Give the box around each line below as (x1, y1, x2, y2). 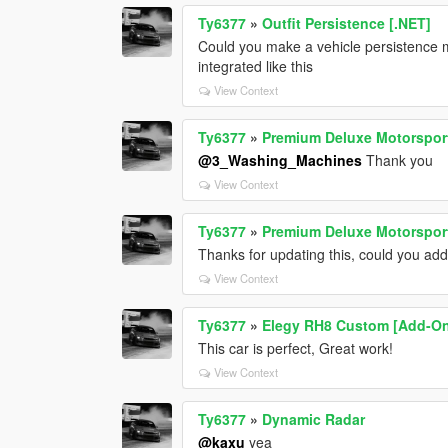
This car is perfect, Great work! (198, 337, 394, 358)
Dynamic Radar (262, 408, 366, 429)
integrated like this (198, 55, 314, 76)
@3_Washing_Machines (198, 149, 363, 170)
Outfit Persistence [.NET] (262, 12, 432, 33)
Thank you (362, 149, 434, 170)
